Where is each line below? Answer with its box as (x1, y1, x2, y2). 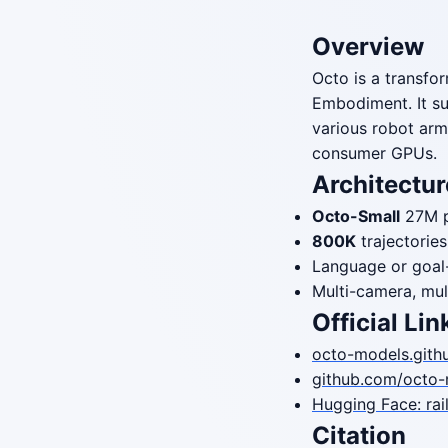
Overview (312, 32, 424, 61)
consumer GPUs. (312, 143, 437, 163)
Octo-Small (312, 206, 400, 226)
